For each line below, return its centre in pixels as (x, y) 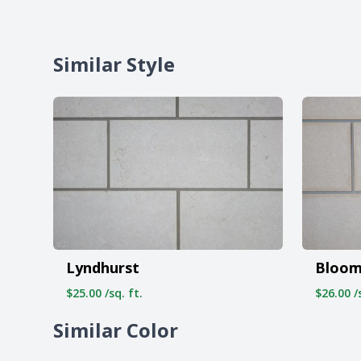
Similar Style (114, 64)
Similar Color (116, 330)
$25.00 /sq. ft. (104, 293)
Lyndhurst (103, 267)
